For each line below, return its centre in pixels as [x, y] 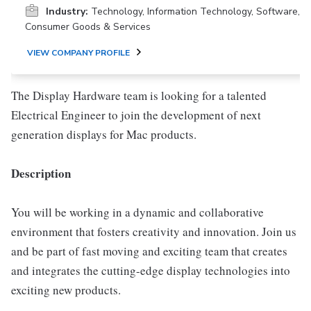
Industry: [67, 11]
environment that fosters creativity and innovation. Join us [154, 232]
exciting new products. [66, 290]
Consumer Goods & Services [88, 27]
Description [41, 173]
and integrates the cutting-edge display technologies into [151, 270]
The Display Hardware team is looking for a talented [139, 95]
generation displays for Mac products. [104, 134]
